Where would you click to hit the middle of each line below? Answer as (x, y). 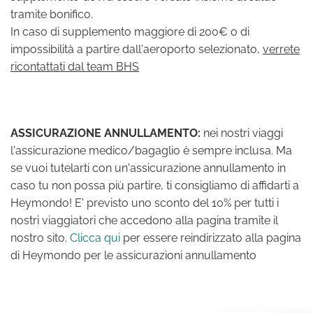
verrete (281, 49)
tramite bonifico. (52, 14)
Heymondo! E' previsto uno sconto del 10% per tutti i (145, 203)
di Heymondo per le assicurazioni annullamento (133, 255)
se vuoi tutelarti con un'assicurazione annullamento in (148, 168)
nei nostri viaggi (243, 133)
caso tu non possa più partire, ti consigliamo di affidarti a (155, 185)
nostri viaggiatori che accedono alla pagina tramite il (144, 220)
